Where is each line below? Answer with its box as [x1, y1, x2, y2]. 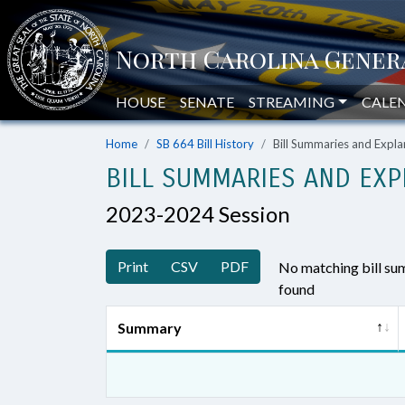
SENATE [180, 93, 234, 110]
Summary [118, 319, 182, 336]
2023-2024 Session [106, 201, 290, 227]
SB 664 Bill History [156, 137, 254, 151]
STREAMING [249, 93, 334, 110]
